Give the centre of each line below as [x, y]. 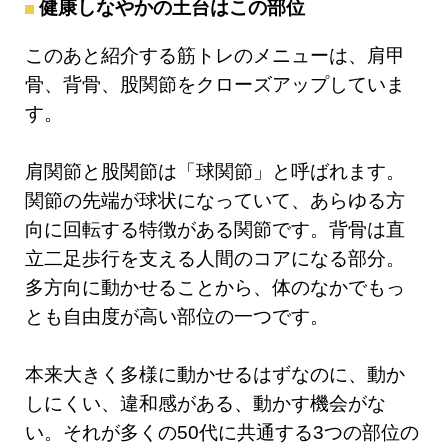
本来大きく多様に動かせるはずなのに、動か [215, 375]
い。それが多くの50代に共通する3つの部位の [222, 433]
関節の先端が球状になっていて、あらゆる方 [215, 201]
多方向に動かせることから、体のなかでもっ [215, 288]
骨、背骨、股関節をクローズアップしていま [215, 85]
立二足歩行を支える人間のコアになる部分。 [215, 259]
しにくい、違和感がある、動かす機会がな [205, 404]
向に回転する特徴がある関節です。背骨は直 [215, 230]
